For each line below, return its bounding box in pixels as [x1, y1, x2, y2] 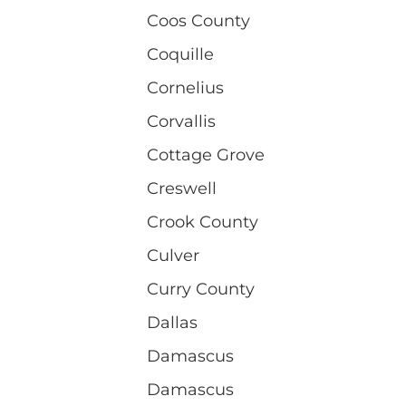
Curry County [147, 278, 255, 299]
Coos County [147, 10, 250, 31]
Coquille [147, 43, 214, 64]
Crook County [147, 211, 258, 232]
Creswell [147, 178, 217, 198]
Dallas [147, 312, 198, 333]
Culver [147, 245, 199, 266]
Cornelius [147, 77, 224, 98]
